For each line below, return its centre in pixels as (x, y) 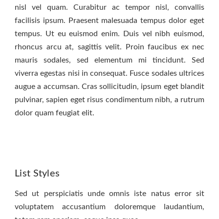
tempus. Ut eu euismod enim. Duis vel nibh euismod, (109, 33)
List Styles (37, 173)
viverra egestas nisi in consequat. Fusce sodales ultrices (109, 73)
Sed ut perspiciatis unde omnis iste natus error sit (109, 193)
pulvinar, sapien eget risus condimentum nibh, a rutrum (109, 99)
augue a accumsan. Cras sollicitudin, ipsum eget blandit (109, 86)
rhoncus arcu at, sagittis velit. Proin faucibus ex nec (109, 47)
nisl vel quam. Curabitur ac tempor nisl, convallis (109, 7)
